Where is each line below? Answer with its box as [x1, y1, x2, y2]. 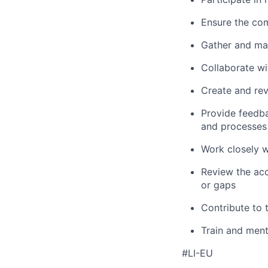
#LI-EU [182, 246, 213, 259]
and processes [201, 120, 267, 132]
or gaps [201, 178, 236, 191]
